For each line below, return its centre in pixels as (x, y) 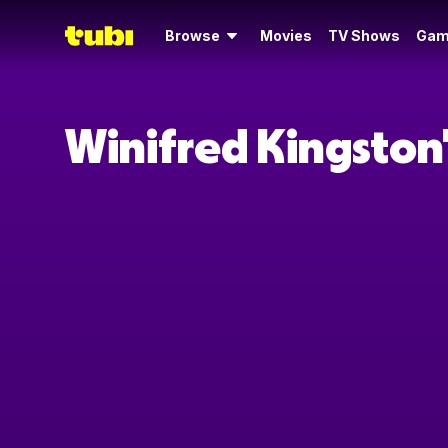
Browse (192, 35)
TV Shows (364, 35)
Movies (286, 35)
